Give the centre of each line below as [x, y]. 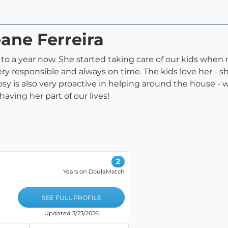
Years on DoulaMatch [94, 171]
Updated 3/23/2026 [71, 213]
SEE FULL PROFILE [71, 197]
